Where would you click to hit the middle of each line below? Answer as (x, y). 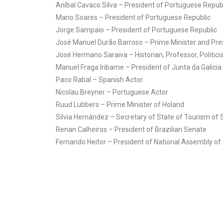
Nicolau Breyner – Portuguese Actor (112, 92)
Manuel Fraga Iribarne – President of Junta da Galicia (139, 67)
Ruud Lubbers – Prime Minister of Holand (120, 104)
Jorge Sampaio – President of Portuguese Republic (136, 30)
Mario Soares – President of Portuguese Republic (133, 17)
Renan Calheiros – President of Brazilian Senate (131, 129)
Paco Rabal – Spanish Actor (99, 79)
